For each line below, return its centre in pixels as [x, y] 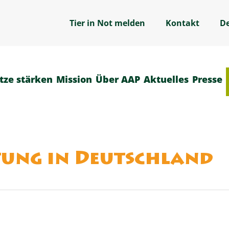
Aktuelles [166, 79]
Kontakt [183, 23]
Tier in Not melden [108, 23]
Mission [74, 79]
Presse [207, 79]
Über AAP [118, 79]
